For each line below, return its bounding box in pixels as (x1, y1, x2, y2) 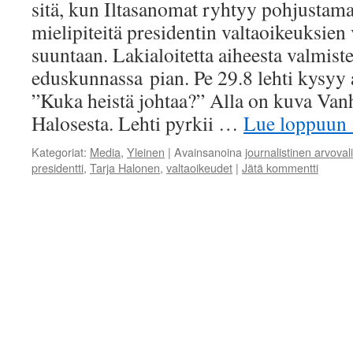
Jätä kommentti (242, 159, 318, 176)
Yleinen (127, 143, 165, 160)
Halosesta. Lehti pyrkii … (32, 110, 243, 136)
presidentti (32, 159, 84, 176)
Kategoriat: (32, 143, 87, 160)
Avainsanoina (174, 143, 242, 160)
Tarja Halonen (90, 159, 160, 176)
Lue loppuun (243, 110, 351, 136)
